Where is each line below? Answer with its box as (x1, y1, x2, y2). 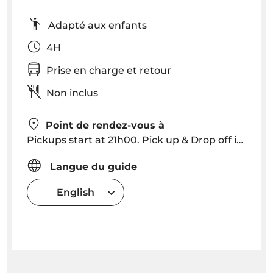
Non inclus (46, 87, 98, 99)
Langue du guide (47, 161, 137, 173)
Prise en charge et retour (46, 65, 191, 77)
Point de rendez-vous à (46, 119, 165, 132)
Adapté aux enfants (48, 19, 166, 32)
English (57, 186, 94, 198)
